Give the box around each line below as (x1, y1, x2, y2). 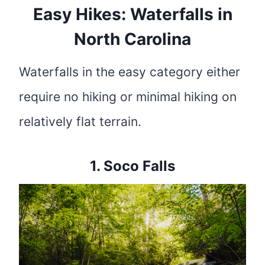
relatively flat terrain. (19, 114, 141, 129)
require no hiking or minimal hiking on (19, 89, 237, 104)
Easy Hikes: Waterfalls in (33, 4, 232, 24)
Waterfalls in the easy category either (19, 64, 240, 79)
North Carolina (74, 28, 191, 49)
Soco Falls (104, 157, 175, 174)
